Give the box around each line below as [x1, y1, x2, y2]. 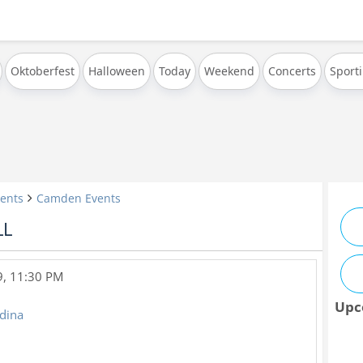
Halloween [88, 63, 145, 79]
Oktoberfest [11, 63, 75, 79]
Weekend [204, 63, 254, 79]
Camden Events [36, 190, 121, 206]
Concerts [268, 63, 316, 79]
